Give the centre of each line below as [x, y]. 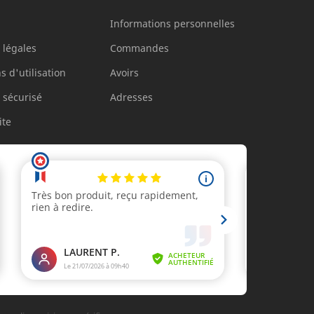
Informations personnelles [172, 23]
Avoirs [124, 73]
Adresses [131, 97]
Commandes [139, 48]
